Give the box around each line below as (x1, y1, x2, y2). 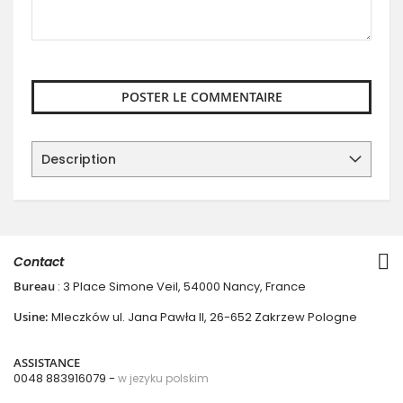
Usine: (13, 309, 51, 326)
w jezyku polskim (118, 371, 209, 387)
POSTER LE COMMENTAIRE (121, 88, 282, 106)
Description (41, 150, 116, 169)
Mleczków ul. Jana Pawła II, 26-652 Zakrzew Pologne (51, 309, 357, 327)
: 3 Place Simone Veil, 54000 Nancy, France (55, 278, 306, 296)
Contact (13, 253, 64, 272)
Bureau (13, 278, 55, 295)
